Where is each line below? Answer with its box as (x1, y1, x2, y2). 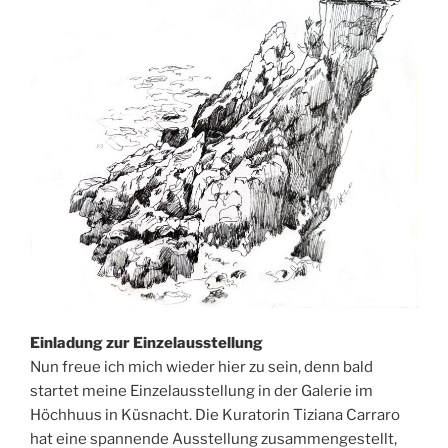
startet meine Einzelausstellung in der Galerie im (30, 381, 373, 400)
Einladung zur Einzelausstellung (30, 333, 263, 352)
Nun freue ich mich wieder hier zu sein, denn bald (30, 357, 373, 376)
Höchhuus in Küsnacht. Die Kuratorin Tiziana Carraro (30, 405, 400, 424)
